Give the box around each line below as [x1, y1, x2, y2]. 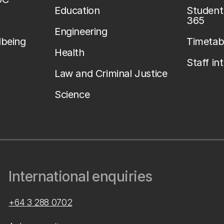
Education [54, 4, 100, 16]
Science [54, 88, 90, 100]
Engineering [54, 25, 107, 37]
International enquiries [8, 168, 152, 185]
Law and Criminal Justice [54, 67, 167, 79]
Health [54, 46, 84, 58]
